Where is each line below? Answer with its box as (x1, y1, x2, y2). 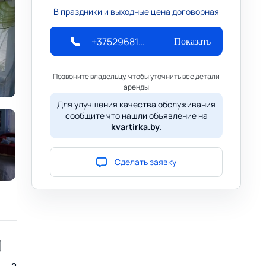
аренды (123, 82, 150, 92)
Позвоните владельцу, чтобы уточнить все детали (53, 71, 220, 81)
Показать (174, 36, 211, 46)
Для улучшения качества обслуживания (57, 99, 216, 110)
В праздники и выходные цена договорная (53, 6, 220, 17)
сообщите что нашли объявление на (65, 110, 208, 121)
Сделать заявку (115, 156, 177, 167)
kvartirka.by (110, 121, 160, 132)
